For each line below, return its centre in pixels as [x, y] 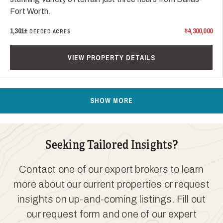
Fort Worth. [31, 11]
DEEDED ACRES [50, 32]
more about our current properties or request [111, 184]
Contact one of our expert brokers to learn [111, 169]
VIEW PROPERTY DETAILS [111, 57]
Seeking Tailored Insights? [111, 145]
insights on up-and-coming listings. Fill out [111, 199]
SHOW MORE [111, 101]
